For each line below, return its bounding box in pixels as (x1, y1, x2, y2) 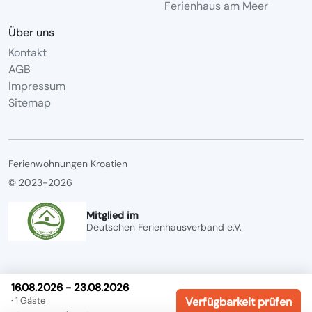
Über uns (8, 24, 54, 40)
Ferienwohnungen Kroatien (8, 157, 127, 170)
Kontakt (8, 45, 47, 60)
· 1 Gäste (11, 295, 45, 306)
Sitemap (8, 95, 51, 110)
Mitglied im (86, 208, 139, 221)
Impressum (8, 78, 65, 93)
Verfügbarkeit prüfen (185, 295, 292, 309)
